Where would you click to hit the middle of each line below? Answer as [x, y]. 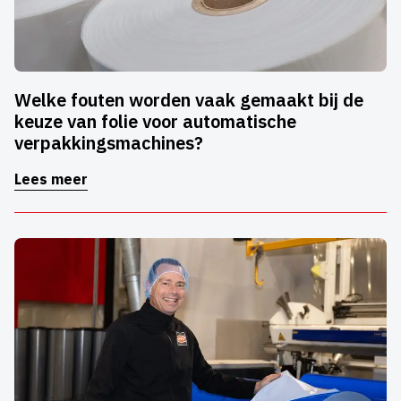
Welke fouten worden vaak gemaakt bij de [189, 100]
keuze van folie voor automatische [155, 122]
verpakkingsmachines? [109, 143]
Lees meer [51, 179]
